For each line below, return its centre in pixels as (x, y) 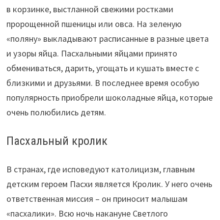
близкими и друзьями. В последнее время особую (103, 83)
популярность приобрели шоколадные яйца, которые (109, 98)
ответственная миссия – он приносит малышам (97, 198)
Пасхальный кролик (57, 141)
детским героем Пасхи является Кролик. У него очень (109, 184)
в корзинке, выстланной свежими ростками (90, 9)
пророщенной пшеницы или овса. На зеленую (94, 24)
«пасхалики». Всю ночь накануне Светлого (87, 213)
